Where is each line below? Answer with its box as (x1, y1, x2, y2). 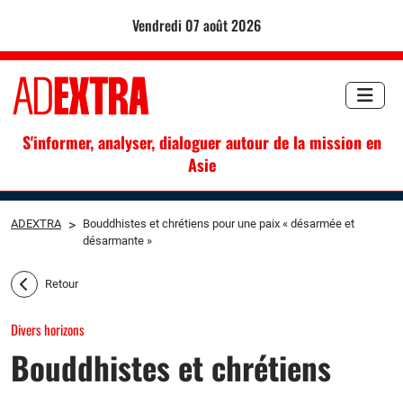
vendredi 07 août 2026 (138, 14, 261, 36)
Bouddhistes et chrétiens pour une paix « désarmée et (83, 216, 354, 230)
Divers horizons (11, 318, 85, 339)
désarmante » (83, 233, 152, 247)
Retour (45, 277, 78, 291)
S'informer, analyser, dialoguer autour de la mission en (22, 130, 381, 154)
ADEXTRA (11, 216, 61, 230)
